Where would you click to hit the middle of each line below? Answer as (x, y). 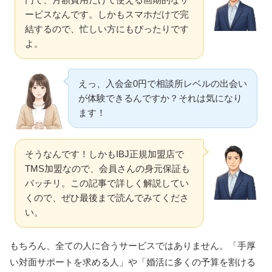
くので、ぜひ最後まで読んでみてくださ (107, 198)
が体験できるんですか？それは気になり (160, 98)
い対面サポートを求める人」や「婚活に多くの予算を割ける (133, 262)
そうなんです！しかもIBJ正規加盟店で (104, 154)
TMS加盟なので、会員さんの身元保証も (107, 169)
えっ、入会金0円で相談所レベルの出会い (163, 84)
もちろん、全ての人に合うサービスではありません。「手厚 (133, 246)
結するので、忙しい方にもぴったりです (107, 29)
